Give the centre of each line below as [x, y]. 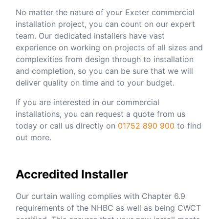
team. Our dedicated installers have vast [90, 35]
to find [188, 125]
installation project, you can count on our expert [105, 24]
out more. [33, 137]
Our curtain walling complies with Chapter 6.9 [100, 196]
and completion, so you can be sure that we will [104, 71]
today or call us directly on [67, 125]
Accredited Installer [72, 174]
